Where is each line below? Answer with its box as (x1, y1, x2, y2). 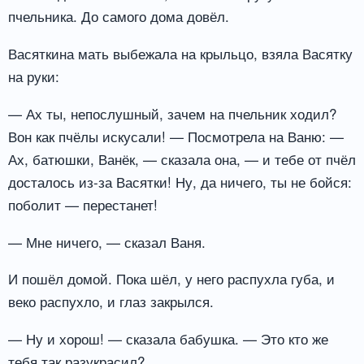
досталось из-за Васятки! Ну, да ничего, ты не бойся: (8, 171, 352, 192)
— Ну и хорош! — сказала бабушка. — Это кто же (8, 328, 328, 349)
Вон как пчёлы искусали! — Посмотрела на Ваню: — (8, 125, 344, 146)
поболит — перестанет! (8, 193, 158, 214)
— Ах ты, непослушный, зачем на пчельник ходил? (8, 102, 336, 123)
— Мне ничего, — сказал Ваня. (8, 231, 206, 252)
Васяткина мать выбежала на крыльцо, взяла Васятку (8, 42, 353, 63)
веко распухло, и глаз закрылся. (8, 291, 214, 312)
